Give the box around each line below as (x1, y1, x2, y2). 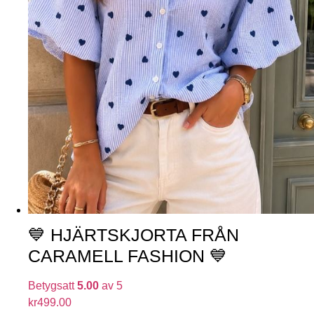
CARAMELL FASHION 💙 (28, 245, 227, 266)
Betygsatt (28, 279, 77, 292)
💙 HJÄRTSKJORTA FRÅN (28, 224, 239, 245)
